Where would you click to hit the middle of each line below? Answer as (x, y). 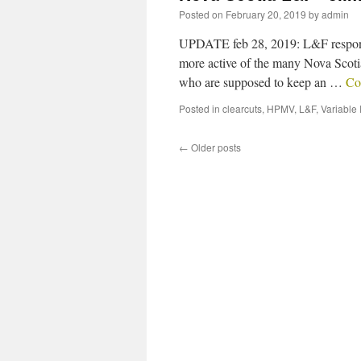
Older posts (215, 147)
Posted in (199, 108)
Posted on (201, 14)
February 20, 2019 (266, 14)
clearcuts (242, 108)
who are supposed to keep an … (262, 82)
